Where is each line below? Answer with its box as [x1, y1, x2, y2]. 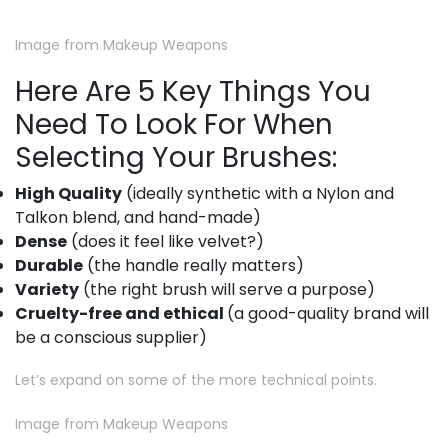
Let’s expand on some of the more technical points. [15, 369, 377, 390]
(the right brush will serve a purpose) [79, 277, 375, 301]
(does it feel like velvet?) [67, 229, 264, 253]
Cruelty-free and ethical [15, 301, 227, 325]
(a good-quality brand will [227, 301, 429, 325]
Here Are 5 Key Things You [15, 71, 371, 111]
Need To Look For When [15, 104, 333, 144]
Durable [15, 253, 83, 277]
